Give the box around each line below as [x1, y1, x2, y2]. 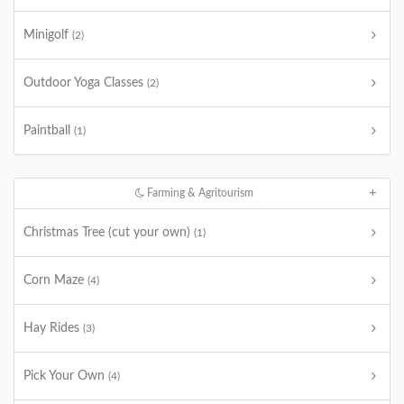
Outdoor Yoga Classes [23, 77, 147, 89]
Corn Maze [23, 274, 87, 287]
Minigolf [23, 29, 72, 41]
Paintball [23, 124, 74, 137]
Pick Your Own [23, 370, 108, 382]
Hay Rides [23, 322, 83, 335]
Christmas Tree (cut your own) [23, 226, 194, 239]
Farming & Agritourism [144, 188, 254, 198]
